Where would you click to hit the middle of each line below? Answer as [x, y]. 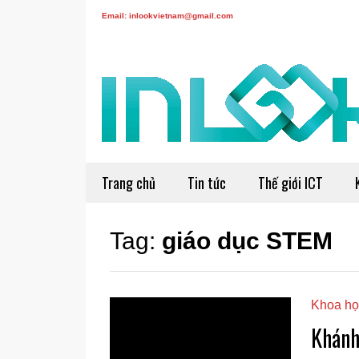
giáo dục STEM [247, 241]
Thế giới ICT [290, 183]
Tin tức [207, 183]
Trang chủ [129, 183]
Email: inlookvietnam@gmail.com [167, 16]
